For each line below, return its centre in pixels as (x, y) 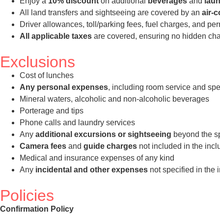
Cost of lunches (47, 75)
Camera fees (44, 146)
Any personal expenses (64, 87)
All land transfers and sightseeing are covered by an (111, 12)
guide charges (110, 146)
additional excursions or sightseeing (103, 134)
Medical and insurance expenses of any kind (97, 158)
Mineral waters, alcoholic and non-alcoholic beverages (114, 99)
